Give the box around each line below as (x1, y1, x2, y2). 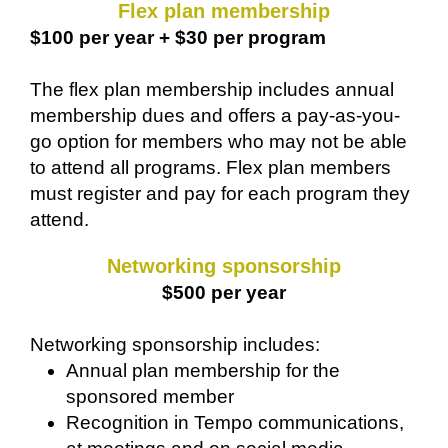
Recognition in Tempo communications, (66, 412, 404, 434)
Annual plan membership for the (66, 360, 340, 382)
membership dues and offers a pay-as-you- (30, 105, 400, 127)
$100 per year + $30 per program (30, 27, 326, 49)
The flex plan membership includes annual (30, 79, 394, 101)
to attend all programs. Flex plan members (30, 157, 391, 179)
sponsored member (66, 386, 234, 408)
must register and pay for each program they (30, 183, 410, 205)
